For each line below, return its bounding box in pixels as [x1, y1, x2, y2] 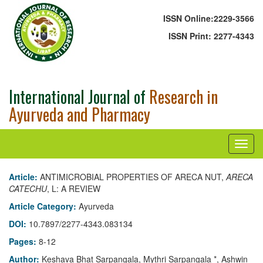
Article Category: [9, 200, 79, 212]
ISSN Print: [168, 30, 214, 42]
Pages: [9, 235, 39, 247]
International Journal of [9, 85, 146, 109]
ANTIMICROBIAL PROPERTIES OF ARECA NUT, [40, 171, 226, 183]
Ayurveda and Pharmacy [9, 102, 150, 126]
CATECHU [9, 183, 47, 194]
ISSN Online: [163, 12, 214, 24]
